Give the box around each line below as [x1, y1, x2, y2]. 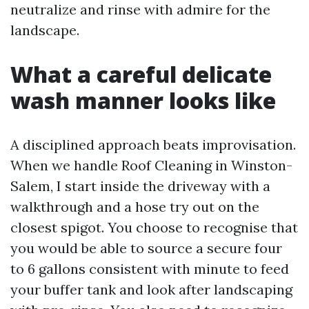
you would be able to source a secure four [10, 239, 282, 257]
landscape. [10, 21, 79, 39]
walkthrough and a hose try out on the [10, 198, 259, 215]
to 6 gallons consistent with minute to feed [10, 260, 289, 277]
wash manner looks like [10, 86, 276, 115]
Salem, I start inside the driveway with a [10, 177, 270, 195]
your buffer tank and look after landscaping [10, 281, 292, 298]
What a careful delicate [10, 59, 272, 89]
